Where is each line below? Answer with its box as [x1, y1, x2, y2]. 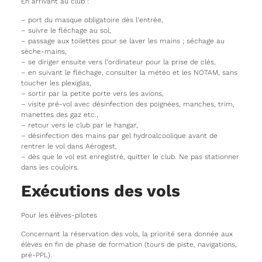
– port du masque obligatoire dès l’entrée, [20, 16, 163, 25]
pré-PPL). [20, 251, 52, 260]
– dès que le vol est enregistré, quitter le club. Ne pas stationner [20, 153, 239, 161]
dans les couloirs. [20, 163, 79, 172]
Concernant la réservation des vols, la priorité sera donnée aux [20, 230, 233, 239]
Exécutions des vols [20, 181, 180, 201]
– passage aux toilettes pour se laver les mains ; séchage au [20, 37, 225, 46]
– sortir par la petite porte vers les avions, [20, 89, 164, 98]
